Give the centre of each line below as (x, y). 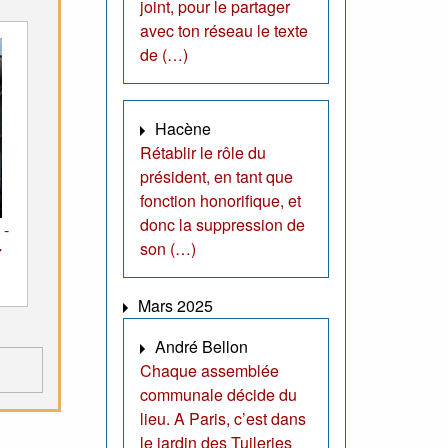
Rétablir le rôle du (203, 153)
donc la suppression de (222, 225)
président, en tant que (216, 177)
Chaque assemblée (209, 371)
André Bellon (201, 347)
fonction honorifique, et (220, 201)
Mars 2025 (175, 306)
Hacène (183, 129)
